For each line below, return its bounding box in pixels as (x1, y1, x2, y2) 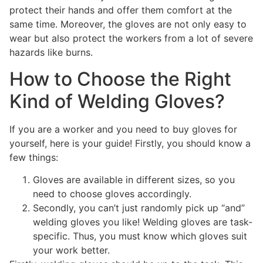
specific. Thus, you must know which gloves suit (33, 230, 247, 242)
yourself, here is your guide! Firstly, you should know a (9, 137, 251, 149)
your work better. (33, 244, 113, 256)
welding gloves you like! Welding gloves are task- (33, 215, 252, 228)
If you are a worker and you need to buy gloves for (9, 123, 237, 135)
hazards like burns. (9, 46, 93, 59)
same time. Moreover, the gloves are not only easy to (9, 18, 247, 31)
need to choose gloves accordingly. (33, 187, 191, 200)
